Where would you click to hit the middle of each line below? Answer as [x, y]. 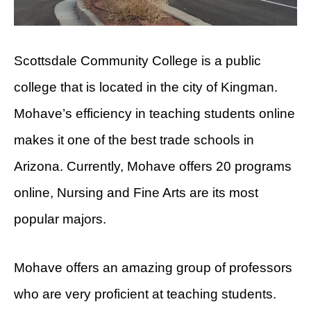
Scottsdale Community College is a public [137, 60]
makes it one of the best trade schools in [134, 140]
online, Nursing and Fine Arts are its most [136, 192]
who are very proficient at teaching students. [145, 294]
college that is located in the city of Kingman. [146, 87]
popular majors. [60, 219]
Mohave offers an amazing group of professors [153, 267]
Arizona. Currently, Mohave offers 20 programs [153, 166]
